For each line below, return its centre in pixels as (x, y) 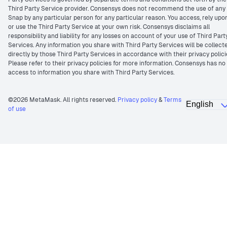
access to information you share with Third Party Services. (91, 72)
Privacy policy (137, 100)
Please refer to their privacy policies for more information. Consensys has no (117, 63)
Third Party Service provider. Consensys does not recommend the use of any (117, 9)
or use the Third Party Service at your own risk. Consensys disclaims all (109, 27)
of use (17, 109)
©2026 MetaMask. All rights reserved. (62, 100)
